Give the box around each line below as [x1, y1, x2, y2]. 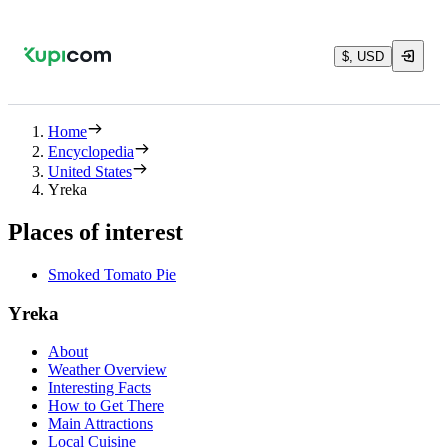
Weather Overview [48, 361, 167, 379]
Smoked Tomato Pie [48, 265, 176, 283]
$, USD [342, 48, 384, 64]
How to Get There [48, 397, 164, 415]
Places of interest [8, 218, 183, 245]
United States [48, 163, 132, 180]
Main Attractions [48, 415, 153, 433]
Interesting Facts [48, 379, 151, 397]
